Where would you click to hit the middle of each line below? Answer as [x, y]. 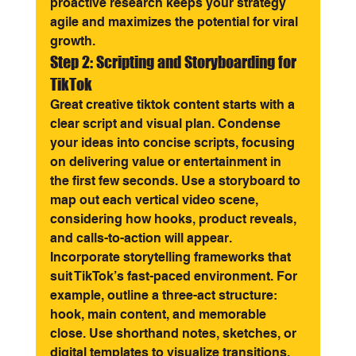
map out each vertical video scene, [155, 200]
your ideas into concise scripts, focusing [174, 143]
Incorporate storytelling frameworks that [172, 257]
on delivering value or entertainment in [167, 162]
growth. [72, 41]
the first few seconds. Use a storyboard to [176, 181]
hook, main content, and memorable [159, 314]
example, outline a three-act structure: [165, 295]
